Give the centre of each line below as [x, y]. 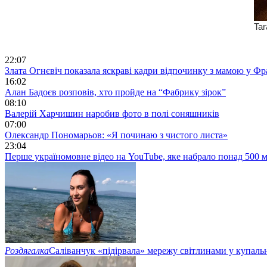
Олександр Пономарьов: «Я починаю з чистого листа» [116, 135]
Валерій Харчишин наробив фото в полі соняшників [112, 113]
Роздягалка [27, 250]
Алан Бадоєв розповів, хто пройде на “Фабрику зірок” [115, 92]
